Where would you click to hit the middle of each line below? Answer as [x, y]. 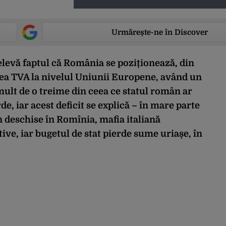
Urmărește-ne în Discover [160, 33]
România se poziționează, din [129, 63]
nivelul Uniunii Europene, [100, 77]
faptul [36, 63]
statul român [152, 92]
